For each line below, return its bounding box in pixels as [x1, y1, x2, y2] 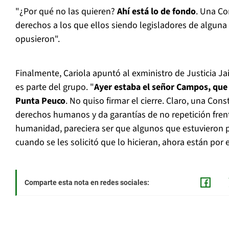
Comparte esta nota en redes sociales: [25, 178, 149, 187]
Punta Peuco [15, 95, 65, 108]
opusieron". [15, 33, 60, 46]
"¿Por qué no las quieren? [15, 5, 115, 18]
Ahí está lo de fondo [115, 5, 196, 18]
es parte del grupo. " [15, 81, 94, 94]
